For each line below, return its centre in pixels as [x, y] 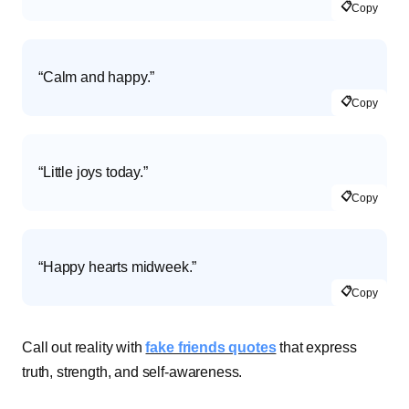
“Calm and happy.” [97, 78]
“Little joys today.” [93, 173]
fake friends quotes [211, 348]
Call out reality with [84, 348]
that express [316, 348]
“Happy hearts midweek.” [118, 267]
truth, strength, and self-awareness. [132, 372]
